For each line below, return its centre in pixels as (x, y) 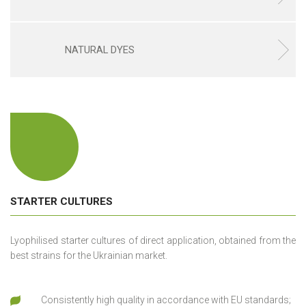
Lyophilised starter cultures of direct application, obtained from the (153, 240)
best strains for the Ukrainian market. (89, 255)
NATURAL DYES (100, 50)
